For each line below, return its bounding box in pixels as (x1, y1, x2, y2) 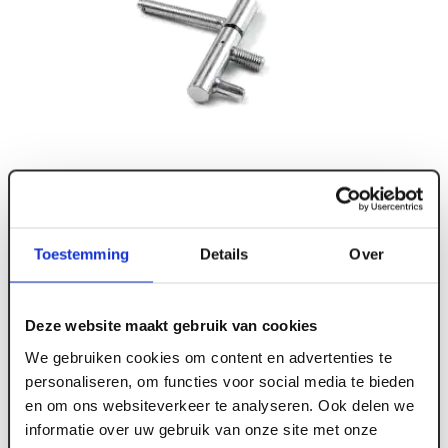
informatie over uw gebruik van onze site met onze (25, 420, 378, 437)
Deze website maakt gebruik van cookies (25, 316, 318, 334)
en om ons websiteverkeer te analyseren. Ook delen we (25, 396, 414, 413)
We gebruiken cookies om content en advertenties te (25, 348, 392, 365)
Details (199, 245, 249, 263)
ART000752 (11, 407, 102, 431)
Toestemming (33, 245, 129, 263)
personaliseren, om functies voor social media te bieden (25, 372, 415, 389)
